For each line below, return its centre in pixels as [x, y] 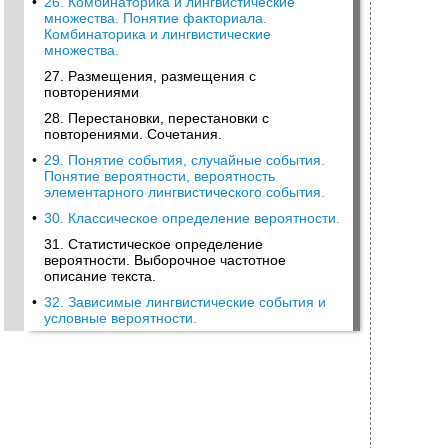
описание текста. [100, 276]
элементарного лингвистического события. [184, 192]
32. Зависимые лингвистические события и [185, 302]
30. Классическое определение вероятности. [192, 218]
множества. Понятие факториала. [155, 18]
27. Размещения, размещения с [150, 76]
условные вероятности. [120, 318]
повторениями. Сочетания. [133, 134]
